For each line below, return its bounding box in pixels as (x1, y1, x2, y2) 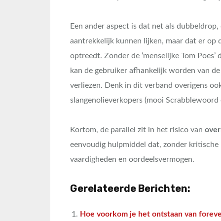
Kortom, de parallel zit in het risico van (70, 126, 205, 134)
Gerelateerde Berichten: (70, 183, 190, 194)
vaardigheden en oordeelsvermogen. (70, 155, 194, 163)
